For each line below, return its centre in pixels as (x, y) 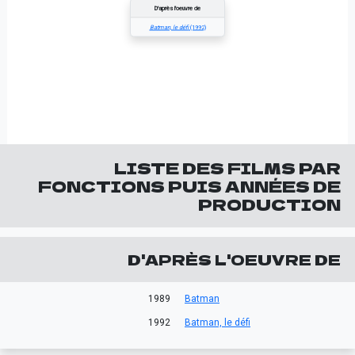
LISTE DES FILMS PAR (227, 168)
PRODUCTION (269, 204)
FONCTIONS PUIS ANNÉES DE (189, 186)
